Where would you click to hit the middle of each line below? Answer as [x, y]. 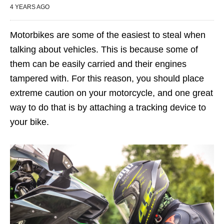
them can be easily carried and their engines [98, 64]
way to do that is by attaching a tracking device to [108, 107]
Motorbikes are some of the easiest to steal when [108, 35]
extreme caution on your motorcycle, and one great [111, 93]
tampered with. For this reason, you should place [107, 78]
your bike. [29, 122]
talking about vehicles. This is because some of [104, 49]
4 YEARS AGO [30, 7]
